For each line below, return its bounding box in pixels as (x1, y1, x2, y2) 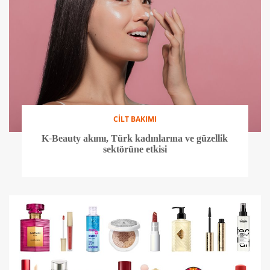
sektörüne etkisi (102, 144, 167, 155)
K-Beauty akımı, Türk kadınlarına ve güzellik (42, 133, 228, 144)
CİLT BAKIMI (113, 114, 157, 125)
